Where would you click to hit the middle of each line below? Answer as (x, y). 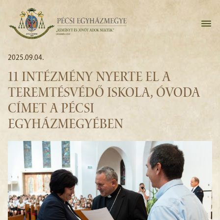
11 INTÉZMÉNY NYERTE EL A (89, 78)
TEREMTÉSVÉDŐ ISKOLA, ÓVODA (104, 94)
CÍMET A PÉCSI (51, 110)
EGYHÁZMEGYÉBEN (66, 125)
